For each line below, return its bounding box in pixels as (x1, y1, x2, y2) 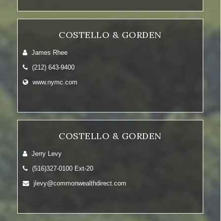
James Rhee (30, 49, 68, 56)
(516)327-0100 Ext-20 (30, 165, 93, 172)
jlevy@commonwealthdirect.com (32, 180, 126, 187)
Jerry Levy (30, 150, 62, 157)
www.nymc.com (33, 78, 77, 86)
